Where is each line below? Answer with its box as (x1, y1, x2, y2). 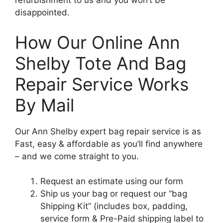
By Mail (15, 94, 74, 115)
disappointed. (15, 7, 70, 17)
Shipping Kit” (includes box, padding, (40, 201, 188, 211)
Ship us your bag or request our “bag (40, 189, 187, 199)
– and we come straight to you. (15, 151, 139, 161)
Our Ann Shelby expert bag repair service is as (15, 126, 201, 136)
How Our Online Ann (15, 31, 180, 53)
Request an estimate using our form (40, 176, 183, 186)
